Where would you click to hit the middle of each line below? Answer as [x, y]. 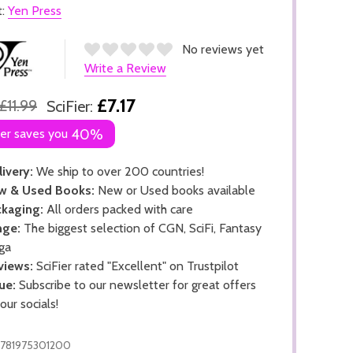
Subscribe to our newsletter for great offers [136, 284]
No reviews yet [223, 49]
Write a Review [125, 68]
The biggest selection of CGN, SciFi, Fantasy [141, 228]
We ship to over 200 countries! [119, 171]
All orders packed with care [118, 209]
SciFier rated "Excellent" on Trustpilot [136, 266]
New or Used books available [175, 190]
